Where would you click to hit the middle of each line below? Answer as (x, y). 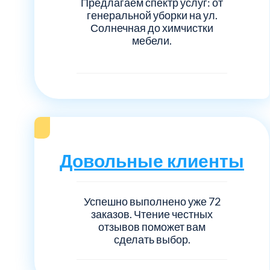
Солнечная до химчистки (152, 27)
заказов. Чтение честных (152, 214)
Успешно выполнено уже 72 (152, 201)
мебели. (152, 40)
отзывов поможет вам (152, 226)
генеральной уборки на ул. (152, 15)
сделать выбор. (152, 239)
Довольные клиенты (152, 160)
